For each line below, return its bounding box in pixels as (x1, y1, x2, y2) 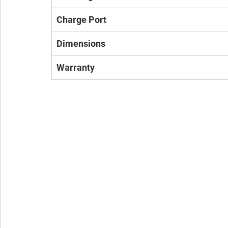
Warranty (56, 62, 95, 73)
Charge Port (56, 14, 106, 25)
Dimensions (56, 38, 105, 49)
